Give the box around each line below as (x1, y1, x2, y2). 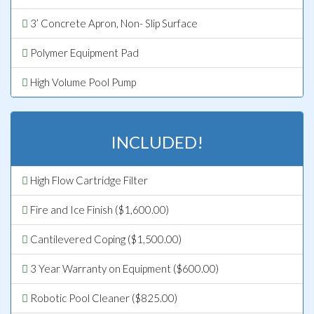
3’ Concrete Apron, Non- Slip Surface (28, 16, 198, 29)
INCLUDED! (111, 131, 203, 152)
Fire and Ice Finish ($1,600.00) (28, 203, 169, 216)
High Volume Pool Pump (28, 75, 136, 88)
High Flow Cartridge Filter (28, 173, 148, 186)
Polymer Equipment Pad (28, 46, 139, 59)
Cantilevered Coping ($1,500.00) (28, 232, 182, 245)
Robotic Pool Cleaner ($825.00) (28, 291, 177, 304)
